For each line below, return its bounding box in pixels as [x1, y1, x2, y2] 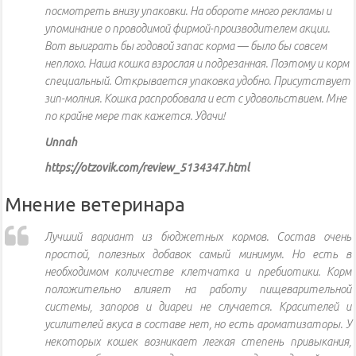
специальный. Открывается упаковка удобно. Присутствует [44, 75, 350, 88]
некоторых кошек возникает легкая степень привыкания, [44, 335, 351, 349]
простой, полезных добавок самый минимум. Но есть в [44, 248, 351, 261]
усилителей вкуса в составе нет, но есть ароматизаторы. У [44, 318, 351, 331]
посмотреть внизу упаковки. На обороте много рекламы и [44, 5, 331, 18]
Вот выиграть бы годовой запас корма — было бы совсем [44, 40, 327, 53]
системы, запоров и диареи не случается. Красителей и [44, 300, 351, 314]
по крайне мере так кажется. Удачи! [44, 110, 225, 123]
